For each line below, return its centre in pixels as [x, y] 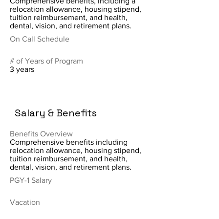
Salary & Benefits [56, 113]
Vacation [25, 202]
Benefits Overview [41, 134]
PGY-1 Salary [31, 180]
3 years [22, 69]
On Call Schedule [40, 39]
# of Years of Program [46, 61]
